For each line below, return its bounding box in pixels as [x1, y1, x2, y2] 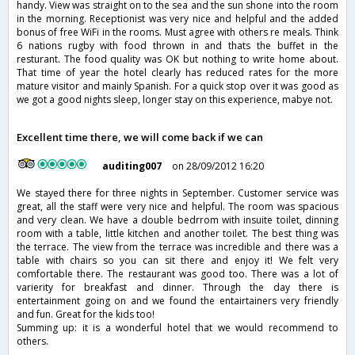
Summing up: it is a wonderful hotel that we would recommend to [17, 321, 338, 335]
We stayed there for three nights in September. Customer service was [17, 186, 338, 200]
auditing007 [102, 159, 162, 174]
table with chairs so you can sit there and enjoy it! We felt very [17, 254, 338, 268]
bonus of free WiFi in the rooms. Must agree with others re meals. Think [17, 25, 338, 40]
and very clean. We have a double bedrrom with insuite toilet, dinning [17, 213, 338, 227]
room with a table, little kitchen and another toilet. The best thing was [17, 227, 338, 241]
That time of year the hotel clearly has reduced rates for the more [17, 66, 338, 80]
